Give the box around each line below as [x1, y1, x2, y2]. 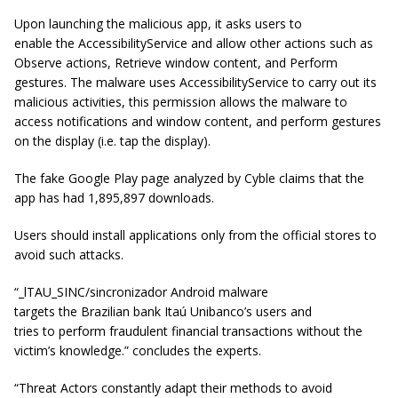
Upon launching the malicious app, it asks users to [14, 14, 302, 32]
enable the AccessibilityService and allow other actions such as [14, 34, 373, 52]
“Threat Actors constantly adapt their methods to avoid [14, 378, 332, 396]
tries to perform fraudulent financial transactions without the [14, 322, 362, 339]
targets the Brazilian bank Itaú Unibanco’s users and [14, 302, 312, 320]
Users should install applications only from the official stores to [14, 226, 377, 243]
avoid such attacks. [14, 245, 127, 263]
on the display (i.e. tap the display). [14, 131, 211, 149]
